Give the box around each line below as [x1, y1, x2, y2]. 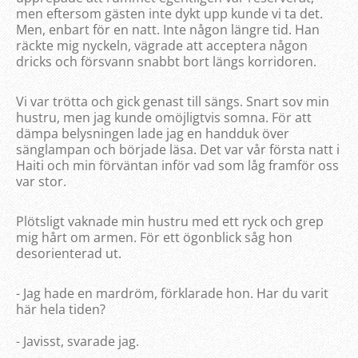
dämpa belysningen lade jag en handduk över [16, 124, 289, 142]
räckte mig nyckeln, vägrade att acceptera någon [16, 36, 308, 54]
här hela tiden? [16, 300, 105, 318]
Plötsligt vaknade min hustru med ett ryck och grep [16, 212, 324, 230]
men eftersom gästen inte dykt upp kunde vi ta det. [16, 4, 323, 22]
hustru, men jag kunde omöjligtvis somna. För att [16, 108, 312, 126]
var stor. [16, 172, 66, 190]
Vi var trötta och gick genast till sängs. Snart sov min [16, 92, 329, 110]
